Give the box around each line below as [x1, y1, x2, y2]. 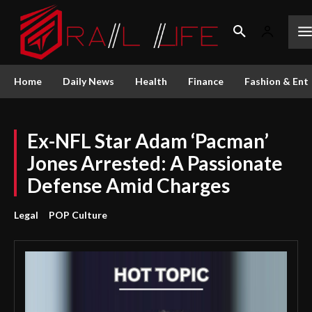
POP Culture [49, 208, 107, 221]
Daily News [63, 75, 114, 87]
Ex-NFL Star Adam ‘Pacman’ [27, 128, 269, 153]
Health [135, 75, 167, 87]
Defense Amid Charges [27, 173, 230, 197]
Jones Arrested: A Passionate [27, 150, 283, 175]
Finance [188, 75, 224, 87]
